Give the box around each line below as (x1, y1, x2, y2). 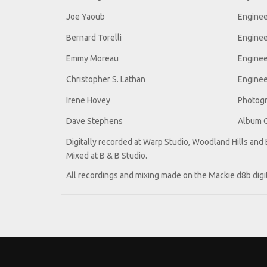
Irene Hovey (66, 95, 110, 105)
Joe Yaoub (66, 12, 105, 22)
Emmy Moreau (66, 54, 119, 64)
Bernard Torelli (66, 33, 122, 43)
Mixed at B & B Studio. (66, 151, 147, 161)
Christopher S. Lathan (66, 74, 145, 85)
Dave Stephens (66, 116, 123, 126)
